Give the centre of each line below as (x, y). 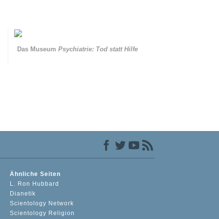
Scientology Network (42, 204)
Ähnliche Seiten (35, 174)
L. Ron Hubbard (35, 184)
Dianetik (23, 194)
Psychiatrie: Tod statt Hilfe (98, 49)
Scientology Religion (43, 213)
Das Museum (38, 49)
